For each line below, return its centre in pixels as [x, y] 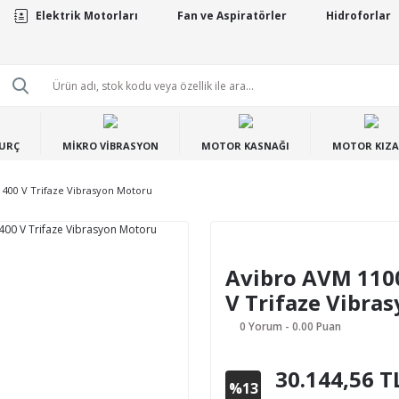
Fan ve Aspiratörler [232, 16]
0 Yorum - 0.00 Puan [290, 326]
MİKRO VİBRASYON [110, 146]
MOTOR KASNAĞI [245, 146]
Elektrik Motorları [86, 16]
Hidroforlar [358, 16]
